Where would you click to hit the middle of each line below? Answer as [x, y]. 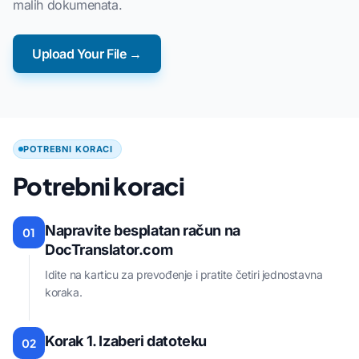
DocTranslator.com [109, 250]
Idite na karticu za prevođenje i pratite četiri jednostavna [184, 275]
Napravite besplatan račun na [143, 231]
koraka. [64, 292]
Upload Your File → [87, 54]
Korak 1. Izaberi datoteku [126, 341]
